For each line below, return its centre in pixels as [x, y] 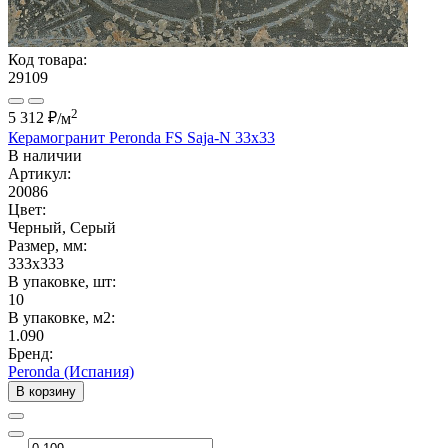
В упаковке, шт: [62, 281]
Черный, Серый [62, 227]
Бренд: [30, 353]
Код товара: [47, 60]
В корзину [46, 391]
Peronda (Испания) [71, 371]
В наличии [45, 155]
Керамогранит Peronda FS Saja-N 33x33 [141, 137]
